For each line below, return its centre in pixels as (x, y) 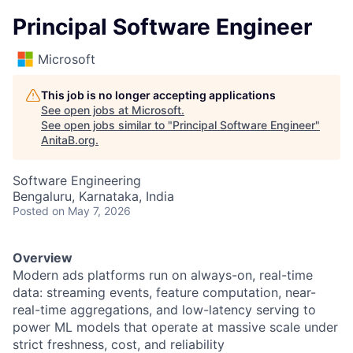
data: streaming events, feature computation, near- (164, 292)
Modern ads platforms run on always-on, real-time (163, 275)
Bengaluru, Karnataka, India (93, 196)
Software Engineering (77, 180)
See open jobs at (86, 110)
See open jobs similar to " (107, 125)
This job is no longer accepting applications (158, 95)
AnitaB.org (68, 140)
